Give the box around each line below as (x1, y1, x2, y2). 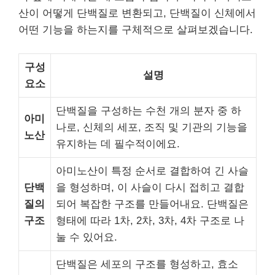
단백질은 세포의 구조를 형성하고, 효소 (56, 258, 238, 270)
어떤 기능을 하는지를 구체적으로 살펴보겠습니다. (18, 23, 253, 36)
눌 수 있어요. (56, 231, 117, 243)
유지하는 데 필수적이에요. (56, 138, 180, 150)
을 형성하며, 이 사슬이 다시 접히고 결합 (56, 182, 244, 193)
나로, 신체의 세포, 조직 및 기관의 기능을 (56, 122, 247, 133)
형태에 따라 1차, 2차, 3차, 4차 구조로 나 (56, 215, 244, 227)
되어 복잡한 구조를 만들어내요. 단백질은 (56, 198, 249, 210)
